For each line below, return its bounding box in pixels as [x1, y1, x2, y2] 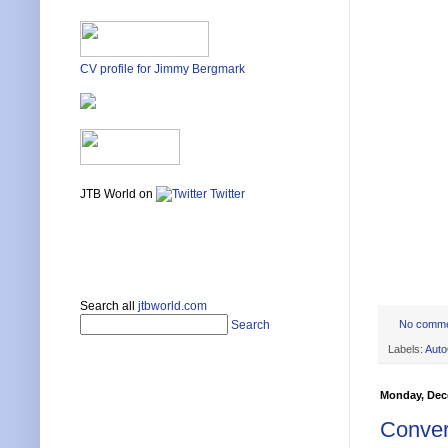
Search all [80, 299, 138, 314]
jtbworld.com [138, 299, 207, 314]
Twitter [207, 187, 245, 202]
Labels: [388, 342, 425, 355]
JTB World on [80, 187, 156, 202]
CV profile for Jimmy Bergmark [80, 62, 245, 77]
